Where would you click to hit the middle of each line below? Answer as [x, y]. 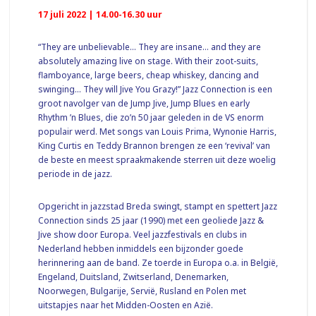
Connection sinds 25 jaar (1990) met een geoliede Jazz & [151, 220]
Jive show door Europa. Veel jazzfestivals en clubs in [143, 234]
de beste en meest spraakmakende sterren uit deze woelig [157, 159]
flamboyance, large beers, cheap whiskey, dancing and [149, 75]
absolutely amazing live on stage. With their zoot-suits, [148, 61]
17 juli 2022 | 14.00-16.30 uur [101, 14]
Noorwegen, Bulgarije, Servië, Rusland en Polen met [142, 291]
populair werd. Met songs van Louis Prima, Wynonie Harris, [158, 131]
